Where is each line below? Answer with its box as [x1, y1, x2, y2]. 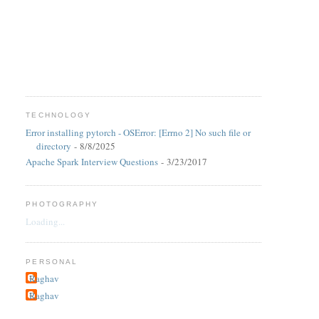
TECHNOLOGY [26, 111, 91, 120]
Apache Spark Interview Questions [26, 155, 159, 168]
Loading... [26, 214, 66, 228]
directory [36, 139, 72, 152]
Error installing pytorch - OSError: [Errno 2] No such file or [26, 125, 251, 139]
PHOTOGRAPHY [26, 200, 98, 209]
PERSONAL [26, 257, 78, 266]
